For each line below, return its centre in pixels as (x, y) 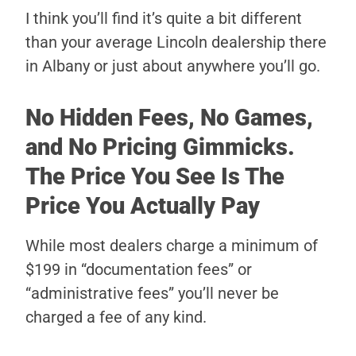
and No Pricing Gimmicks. (160, 147)
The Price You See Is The (155, 177)
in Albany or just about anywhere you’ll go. (173, 66)
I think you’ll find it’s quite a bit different (164, 19)
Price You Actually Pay (143, 206)
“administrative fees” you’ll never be (152, 294)
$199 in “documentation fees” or (139, 270)
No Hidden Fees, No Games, (169, 118)
